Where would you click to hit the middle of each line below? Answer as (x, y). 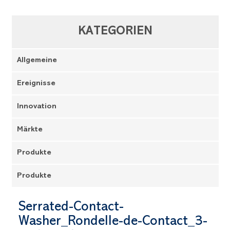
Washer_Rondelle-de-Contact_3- (113, 222)
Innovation (37, 107)
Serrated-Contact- (71, 208)
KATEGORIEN (115, 32)
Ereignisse (36, 84)
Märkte (30, 130)
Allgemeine (37, 61)
